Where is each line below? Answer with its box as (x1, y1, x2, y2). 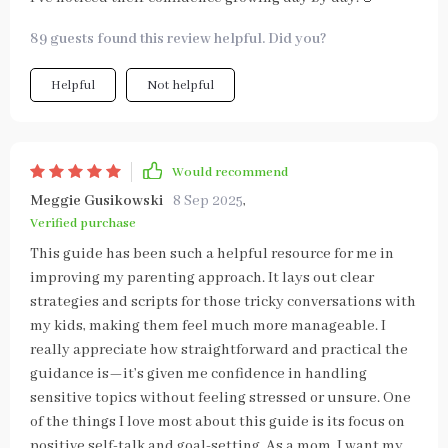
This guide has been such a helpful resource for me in (30, 245, 394, 263)
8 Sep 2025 (173, 192, 243, 210)
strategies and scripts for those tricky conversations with (30, 293, 416, 311)
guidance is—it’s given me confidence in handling (30, 365, 367, 383)
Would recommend (172, 163, 288, 181)
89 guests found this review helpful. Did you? (30, 30, 327, 48)
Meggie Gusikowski (30, 192, 163, 210)
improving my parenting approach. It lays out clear (30, 269, 374, 287)
